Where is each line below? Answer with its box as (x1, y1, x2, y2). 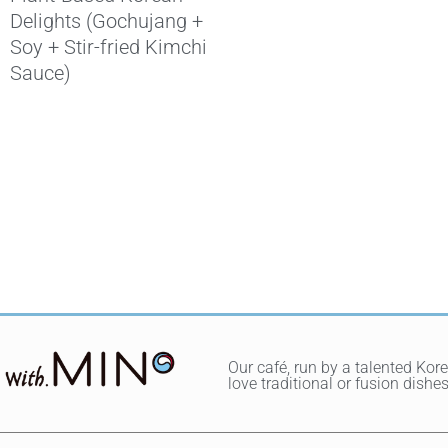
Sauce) (10, 60, 71, 85)
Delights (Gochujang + (10, 8, 203, 33)
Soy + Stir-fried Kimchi (10, 34, 207, 59)
